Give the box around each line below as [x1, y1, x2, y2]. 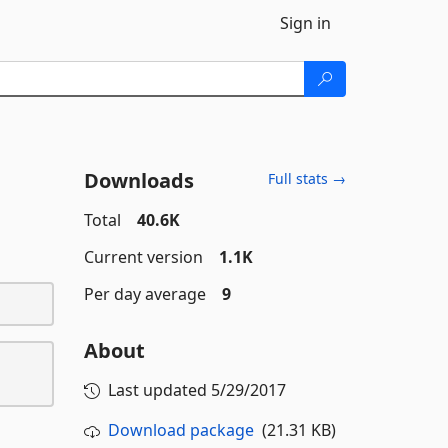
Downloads [83, 167, 194, 194]
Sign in [280, 12, 331, 34]
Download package [107, 419, 254, 441]
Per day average [83, 283, 206, 305]
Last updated [107, 379, 211, 401]
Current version [83, 246, 203, 268]
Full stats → [268, 169, 346, 188]
